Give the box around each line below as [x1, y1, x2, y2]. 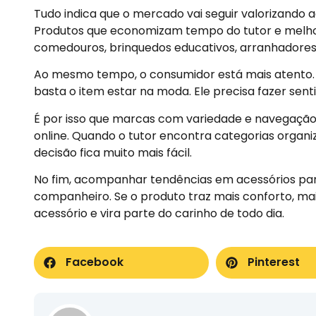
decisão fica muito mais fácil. [34, 144, 192, 161]
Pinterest [248, 254, 300, 271]
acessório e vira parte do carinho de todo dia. [34, 205, 284, 222]
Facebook [66, 254, 123, 271]
